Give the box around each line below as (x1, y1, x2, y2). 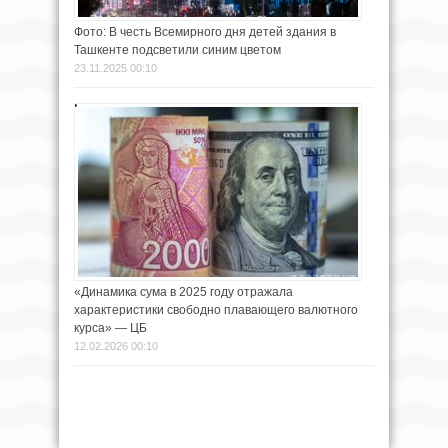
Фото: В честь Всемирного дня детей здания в (74, 25, 336, 39)
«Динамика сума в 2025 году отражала (74, 285, 293, 299)
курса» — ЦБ (74, 321, 147, 335)
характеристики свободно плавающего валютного (74, 303, 358, 317)
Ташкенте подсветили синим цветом (74, 43, 281, 57)
